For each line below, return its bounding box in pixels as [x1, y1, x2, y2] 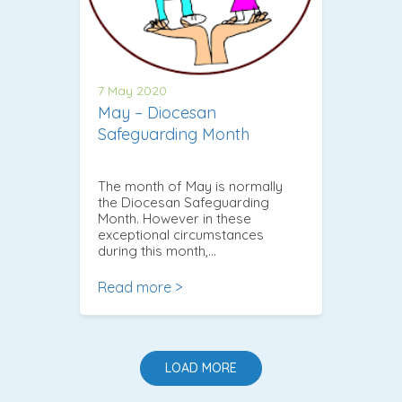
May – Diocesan [98, 101, 216, 123]
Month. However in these [98, 209, 251, 227]
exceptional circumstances [98, 225, 264, 243]
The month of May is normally [98, 177, 283, 195]
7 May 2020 [98, 82, 167, 99]
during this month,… [98, 241, 216, 259]
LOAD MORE [165, 360, 237, 377]
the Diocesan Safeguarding [98, 193, 269, 211]
